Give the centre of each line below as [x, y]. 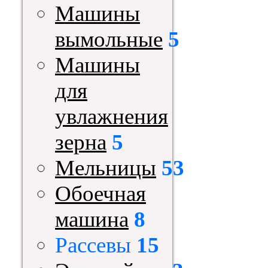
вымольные [109, 39]
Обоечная [100, 194]
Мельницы [106, 168]
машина [92, 219]
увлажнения [112, 116]
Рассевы [93, 245]
